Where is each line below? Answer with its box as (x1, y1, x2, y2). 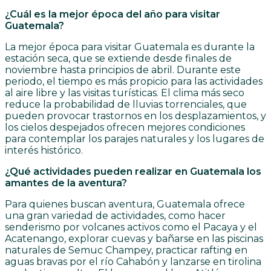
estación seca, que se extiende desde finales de (5, 53, 232, 65)
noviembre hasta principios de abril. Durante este (5, 64, 241, 76)
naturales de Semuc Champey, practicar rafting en (5, 244, 247, 256)
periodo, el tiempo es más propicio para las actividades (5, 76, 263, 88)
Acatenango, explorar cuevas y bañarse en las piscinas (5, 233, 263, 245)
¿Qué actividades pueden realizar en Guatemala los (5, 166, 261, 178)
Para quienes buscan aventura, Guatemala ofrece (5, 198, 245, 211)
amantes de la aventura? (5, 177, 127, 189)
